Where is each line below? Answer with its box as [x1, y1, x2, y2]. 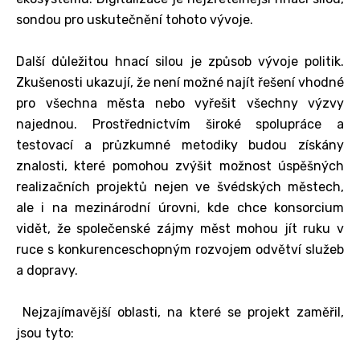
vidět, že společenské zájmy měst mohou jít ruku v [16, 220, 344, 236]
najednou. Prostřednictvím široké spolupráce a [16, 116, 344, 132]
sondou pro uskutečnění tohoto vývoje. [16, 11, 253, 27]
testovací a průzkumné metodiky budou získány [16, 137, 344, 153]
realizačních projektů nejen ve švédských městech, [16, 178, 344, 194]
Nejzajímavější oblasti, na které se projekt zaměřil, [16, 304, 344, 320]
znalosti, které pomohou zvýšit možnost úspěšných [16, 157, 344, 174]
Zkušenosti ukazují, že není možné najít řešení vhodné [16, 74, 344, 90]
